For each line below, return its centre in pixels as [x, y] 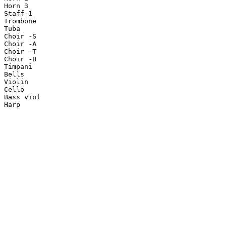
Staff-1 [18, 14]
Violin [16, 82]
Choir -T [20, 52]
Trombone [20, 21]
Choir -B [20, 59]
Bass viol [22, 97]
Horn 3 [16, 6]
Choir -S [20, 36]
